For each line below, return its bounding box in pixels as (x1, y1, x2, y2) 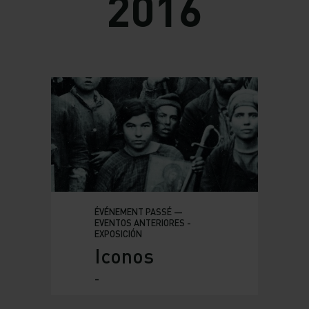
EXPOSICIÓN (94, 228, 142, 239)
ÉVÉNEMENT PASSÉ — (94, 206, 183, 217)
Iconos (94, 243, 154, 268)
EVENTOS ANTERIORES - (94, 217, 191, 228)
